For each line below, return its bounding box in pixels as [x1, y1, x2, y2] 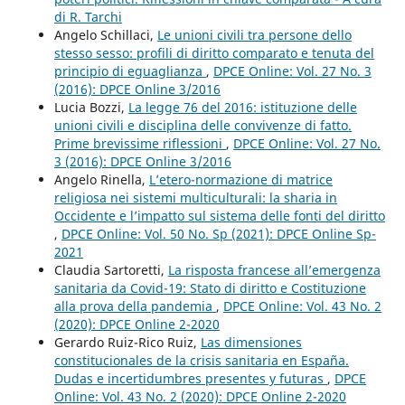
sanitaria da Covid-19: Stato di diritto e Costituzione [53, 278, 366, 297]
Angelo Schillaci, [53, 25, 157, 43]
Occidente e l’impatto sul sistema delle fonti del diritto [53, 206, 385, 224]
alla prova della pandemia [53, 297, 216, 315]
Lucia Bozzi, [53, 98, 128, 116]
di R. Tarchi [53, 7, 122, 25]
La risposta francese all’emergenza [167, 260, 381, 278]
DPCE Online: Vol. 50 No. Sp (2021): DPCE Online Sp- [61, 224, 376, 242]
